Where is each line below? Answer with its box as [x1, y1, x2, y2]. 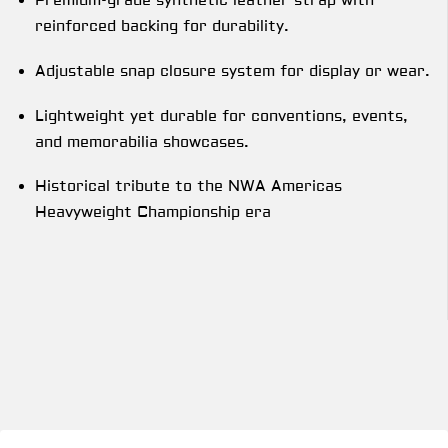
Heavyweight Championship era [35, 203, 271, 223]
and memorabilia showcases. [35, 132, 249, 152]
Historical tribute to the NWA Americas [35, 177, 342, 197]
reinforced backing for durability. [35, 17, 289, 37]
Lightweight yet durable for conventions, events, [35, 106, 408, 126]
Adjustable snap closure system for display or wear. [35, 62, 430, 82]
